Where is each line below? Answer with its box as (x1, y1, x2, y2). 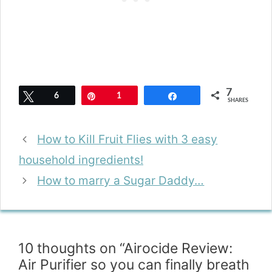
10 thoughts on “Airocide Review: (18, 240, 233, 257)
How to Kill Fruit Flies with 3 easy (37, 132, 218, 147)
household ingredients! (19, 153, 143, 168)
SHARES (228, 98, 248, 104)
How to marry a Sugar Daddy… (37, 174, 205, 188)
